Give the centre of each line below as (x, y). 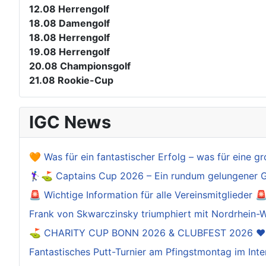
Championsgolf (95, 66)
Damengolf (84, 23)
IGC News (70, 122)
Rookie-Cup (85, 80)
